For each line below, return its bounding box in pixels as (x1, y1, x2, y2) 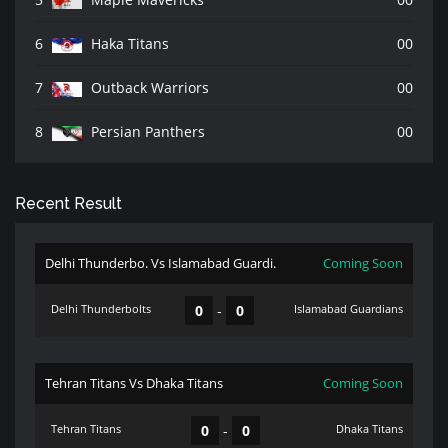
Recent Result (15, 194, 122, 213)
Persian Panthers (87, 122, 205, 141)
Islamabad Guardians (291, 301, 403, 316)
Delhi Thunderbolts (48, 301, 151, 316)
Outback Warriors (87, 78, 209, 97)
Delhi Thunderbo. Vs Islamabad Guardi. (45, 254, 276, 272)
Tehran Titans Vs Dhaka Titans (45, 374, 223, 392)
